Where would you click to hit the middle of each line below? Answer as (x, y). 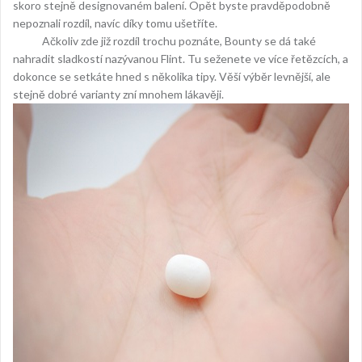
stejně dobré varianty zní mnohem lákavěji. (118, 94)
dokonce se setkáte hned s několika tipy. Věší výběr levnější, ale (172, 76)
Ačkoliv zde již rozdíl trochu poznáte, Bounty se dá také (164, 40)
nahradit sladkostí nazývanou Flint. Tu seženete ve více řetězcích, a (181, 58)
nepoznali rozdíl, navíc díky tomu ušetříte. (115, 23)
